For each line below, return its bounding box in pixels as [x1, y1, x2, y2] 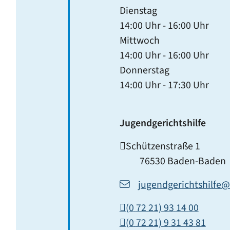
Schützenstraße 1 [125, 139, 200, 154]
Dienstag [119, 4, 157, 18]
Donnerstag [119, 63, 169, 78]
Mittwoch [119, 33, 160, 48]
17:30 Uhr [167, 78, 209, 93]
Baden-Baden [167, 154, 226, 168]
